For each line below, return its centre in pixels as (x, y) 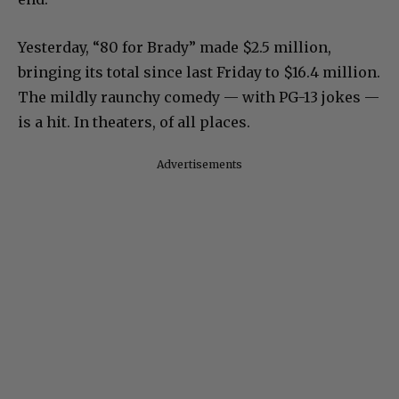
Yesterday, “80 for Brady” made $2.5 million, (175, 47)
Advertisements (199, 164)
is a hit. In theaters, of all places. (134, 122)
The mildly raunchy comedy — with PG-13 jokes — (199, 97)
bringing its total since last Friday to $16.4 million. (199, 72)
